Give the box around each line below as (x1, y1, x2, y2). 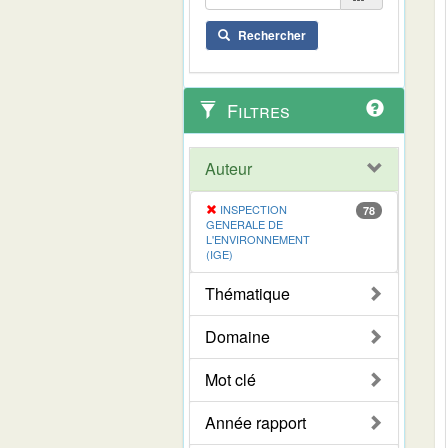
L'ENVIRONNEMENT (206, 230, 310, 247)
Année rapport (205, 410, 306, 434)
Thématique (205, 281, 290, 305)
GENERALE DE (206, 215, 283, 232)
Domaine (205, 324, 270, 348)
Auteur (205, 156, 252, 180)
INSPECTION (220, 200, 287, 217)
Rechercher (238, 25, 306, 44)
